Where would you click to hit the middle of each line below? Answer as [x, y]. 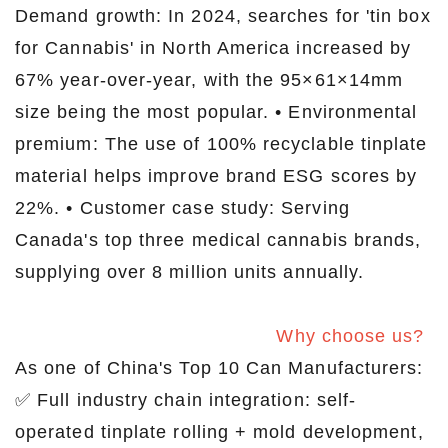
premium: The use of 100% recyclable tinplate [221, 144]
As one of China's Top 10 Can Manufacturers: [219, 368]
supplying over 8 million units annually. [190, 272]
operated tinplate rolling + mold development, [219, 432]
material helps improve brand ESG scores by [216, 176]
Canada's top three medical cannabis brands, [218, 240]
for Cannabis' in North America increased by [213, 48]
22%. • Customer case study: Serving [182, 208]
